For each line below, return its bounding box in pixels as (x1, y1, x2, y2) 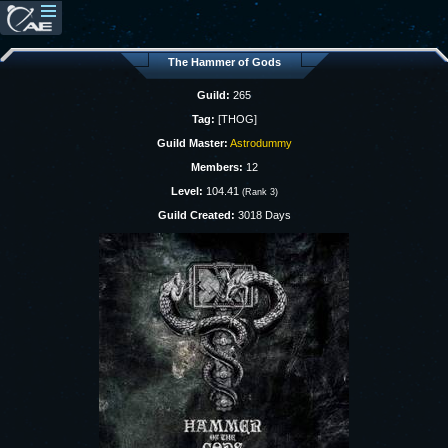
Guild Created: (157, 209, 235, 221)
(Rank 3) (241, 187, 278, 197)
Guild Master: (156, 137, 228, 149)
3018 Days (234, 209, 291, 221)
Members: (190, 161, 243, 173)
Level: (170, 185, 203, 197)
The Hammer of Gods (167, 56, 281, 68)
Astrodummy (229, 137, 292, 149)
